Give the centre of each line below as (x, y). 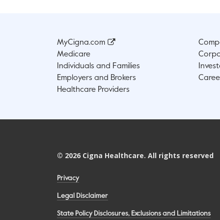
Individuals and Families (98, 67)
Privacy (68, 179)
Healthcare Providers (93, 90)
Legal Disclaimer (82, 196)
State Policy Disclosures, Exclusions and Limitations (134, 214)
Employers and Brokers (96, 78)
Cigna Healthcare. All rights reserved (147, 156)
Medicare (74, 55)
